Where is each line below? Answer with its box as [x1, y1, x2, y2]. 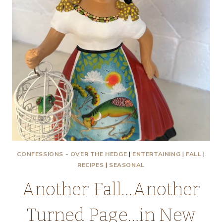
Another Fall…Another [22, 179, 200, 200]
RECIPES [77, 161, 104, 169]
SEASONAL [109, 161, 145, 169]
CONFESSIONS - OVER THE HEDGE [17, 150, 127, 158]
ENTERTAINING [132, 150, 181, 158]
